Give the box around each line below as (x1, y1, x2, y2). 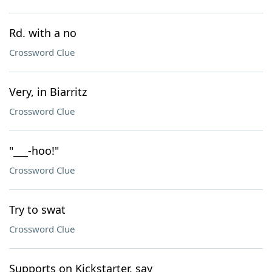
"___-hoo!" (9, 143, 59, 158)
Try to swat (9, 202, 66, 217)
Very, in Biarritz (9, 84, 87, 99)
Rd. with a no (9, 25, 76, 40)
